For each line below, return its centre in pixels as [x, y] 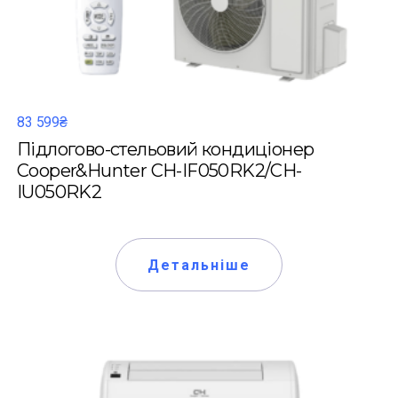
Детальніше [199, 265]
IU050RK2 [60, 192]
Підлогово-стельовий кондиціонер [166, 149]
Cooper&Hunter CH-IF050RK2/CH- [159, 171]
